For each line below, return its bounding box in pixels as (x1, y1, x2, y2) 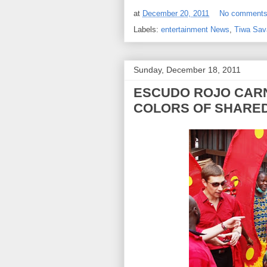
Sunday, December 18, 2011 (133, 65, 241, 74)
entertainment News (161, 25, 229, 34)
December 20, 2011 (142, 9, 209, 18)
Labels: (133, 25, 161, 34)
